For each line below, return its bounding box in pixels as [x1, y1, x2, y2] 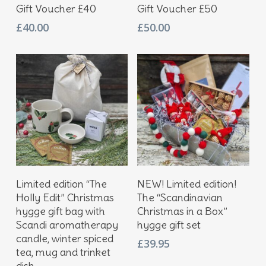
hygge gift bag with [15, 204, 105, 218]
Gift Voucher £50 [137, 1, 218, 15]
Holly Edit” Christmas [15, 191, 114, 205]
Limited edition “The [15, 177, 107, 191]
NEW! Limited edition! [137, 177, 237, 191]
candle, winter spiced [15, 232, 113, 246]
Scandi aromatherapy [15, 218, 118, 232]
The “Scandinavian [137, 191, 223, 205]
